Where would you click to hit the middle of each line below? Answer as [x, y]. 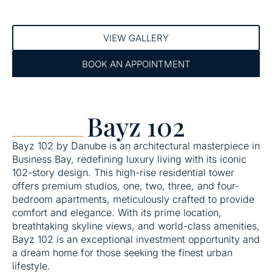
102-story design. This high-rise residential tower [123, 172]
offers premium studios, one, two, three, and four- [126, 185]
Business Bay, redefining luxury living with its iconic [129, 159]
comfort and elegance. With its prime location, [117, 212]
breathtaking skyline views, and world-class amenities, [136, 226]
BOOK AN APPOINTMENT [136, 64]
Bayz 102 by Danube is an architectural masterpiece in [136, 145]
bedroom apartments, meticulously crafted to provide [133, 199]
